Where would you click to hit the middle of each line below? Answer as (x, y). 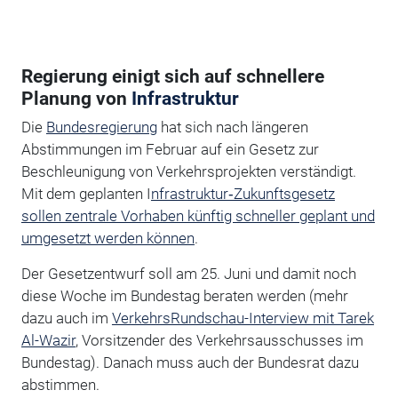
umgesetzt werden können (107, 238)
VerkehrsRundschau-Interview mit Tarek (243, 318)
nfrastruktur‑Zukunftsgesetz (243, 193)
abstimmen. (60, 384)
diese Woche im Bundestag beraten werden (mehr (184, 295)
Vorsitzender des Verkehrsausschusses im (222, 340)
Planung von (76, 98)
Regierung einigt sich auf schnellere (172, 76)
